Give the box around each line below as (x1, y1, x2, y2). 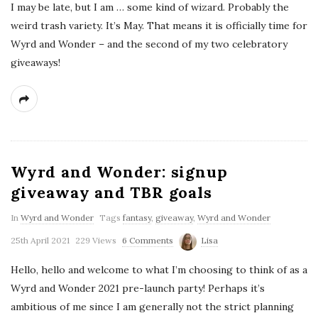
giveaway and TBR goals (11, 182, 212, 203)
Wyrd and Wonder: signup (11, 162, 228, 182)
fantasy (123, 212, 151, 224)
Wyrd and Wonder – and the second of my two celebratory (11, 38, 287, 51)
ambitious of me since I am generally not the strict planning (11, 300, 294, 313)
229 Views (75, 235, 116, 246)
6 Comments (122, 235, 173, 246)
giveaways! (11, 56, 60, 70)
